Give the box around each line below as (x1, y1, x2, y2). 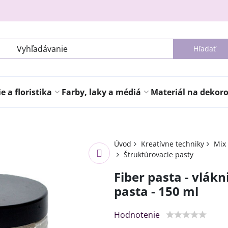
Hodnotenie (113, 209, 160, 220)
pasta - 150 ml (113, 183, 198, 199)
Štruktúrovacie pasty (123, 150, 193, 159)
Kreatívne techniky (140, 139, 204, 149)
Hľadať (193, 44, 216, 53)
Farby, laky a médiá (62, 87, 141, 98)
